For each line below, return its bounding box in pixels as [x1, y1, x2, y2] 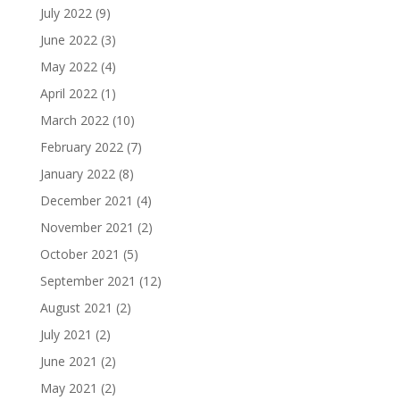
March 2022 [39, 111, 109, 129]
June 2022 [39, 30, 97, 48]
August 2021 [39, 298, 112, 316]
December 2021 [39, 191, 133, 209]
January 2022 [39, 164, 115, 182]
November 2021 [39, 218, 134, 236]
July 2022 [39, 4, 92, 21]
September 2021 [39, 271, 136, 289]
